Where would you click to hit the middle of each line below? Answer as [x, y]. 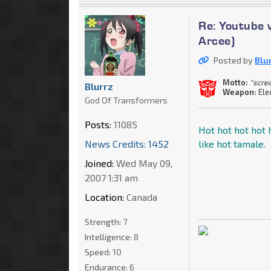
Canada [141, 197]
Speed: [99, 252]
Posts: [98, 124]
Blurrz [99, 86]
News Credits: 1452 [127, 143]
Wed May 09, [143, 163]
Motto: [236, 83]
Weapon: [240, 92]
